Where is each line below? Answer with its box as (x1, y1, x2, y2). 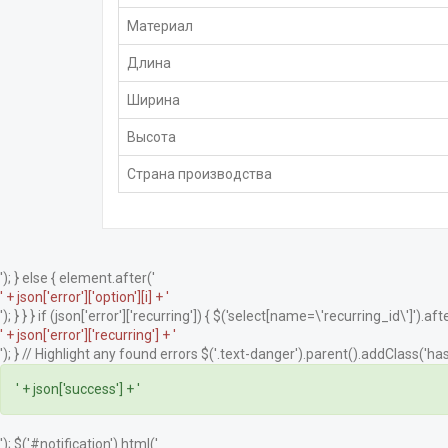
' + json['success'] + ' (16, 380, 140, 397)
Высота (127, 128, 176, 145)
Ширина (127, 91, 180, 108)
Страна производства (127, 165, 272, 182)
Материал (127, 17, 193, 34)
